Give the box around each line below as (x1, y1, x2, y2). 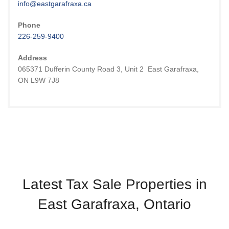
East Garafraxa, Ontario (38, 196, 191, 213)
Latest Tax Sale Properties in (22, 176, 207, 193)
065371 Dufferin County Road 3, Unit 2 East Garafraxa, (17, 64, 199, 73)
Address (17, 53, 47, 62)
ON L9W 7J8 (17, 76, 59, 84)
